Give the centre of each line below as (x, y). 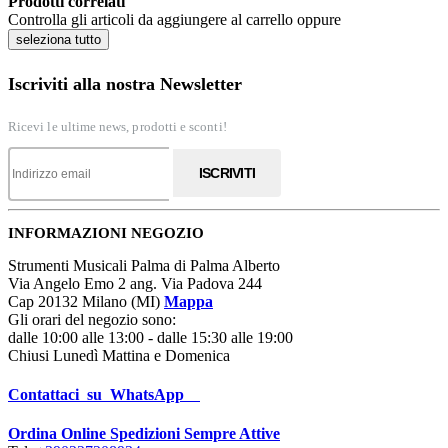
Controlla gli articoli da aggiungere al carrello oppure (174, 19)
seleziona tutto (58, 39)
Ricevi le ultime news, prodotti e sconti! (117, 126)
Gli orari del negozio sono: (92, 319)
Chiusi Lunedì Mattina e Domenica (119, 355)
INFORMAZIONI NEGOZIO (106, 232)
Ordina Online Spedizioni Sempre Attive (144, 434)
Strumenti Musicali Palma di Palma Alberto (144, 265)
